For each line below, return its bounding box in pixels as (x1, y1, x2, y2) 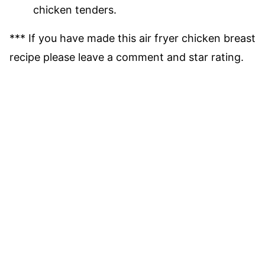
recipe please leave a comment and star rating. (9, 50, 244, 63)
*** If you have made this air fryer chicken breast (9, 31, 256, 44)
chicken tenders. (33, 3, 117, 16)
